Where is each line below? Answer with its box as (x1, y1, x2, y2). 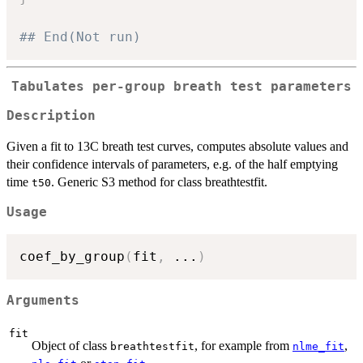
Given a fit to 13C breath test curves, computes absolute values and (6, 139, 348, 154)
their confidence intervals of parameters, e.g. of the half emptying (6, 157, 338, 172)
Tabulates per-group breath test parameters (11, 79, 352, 94)
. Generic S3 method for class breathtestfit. (51, 175, 267, 190)
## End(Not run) (19, 28, 141, 45)
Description (6, 109, 96, 124)
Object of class (32, 339, 110, 353)
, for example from (194, 339, 293, 353)
